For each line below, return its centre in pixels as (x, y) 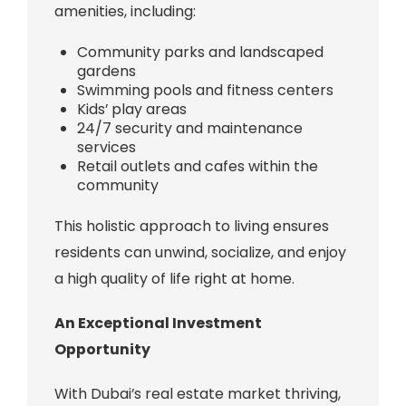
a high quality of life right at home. (174, 278)
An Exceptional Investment (158, 323)
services (106, 147)
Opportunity (102, 349)
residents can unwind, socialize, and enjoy (200, 252)
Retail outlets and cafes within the (197, 166)
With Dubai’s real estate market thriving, (197, 393)
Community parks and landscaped (200, 52)
